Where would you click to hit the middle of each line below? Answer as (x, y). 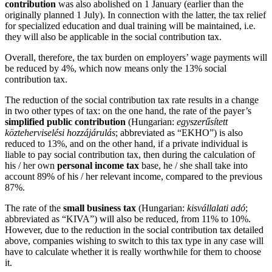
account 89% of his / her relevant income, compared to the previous (134, 177)
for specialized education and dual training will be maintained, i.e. (130, 26)
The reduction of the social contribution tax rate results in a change (132, 100)
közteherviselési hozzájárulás (60, 133)
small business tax (100, 208)
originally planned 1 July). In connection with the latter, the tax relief (135, 15)
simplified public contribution (65, 122)
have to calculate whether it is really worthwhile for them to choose (133, 252)
